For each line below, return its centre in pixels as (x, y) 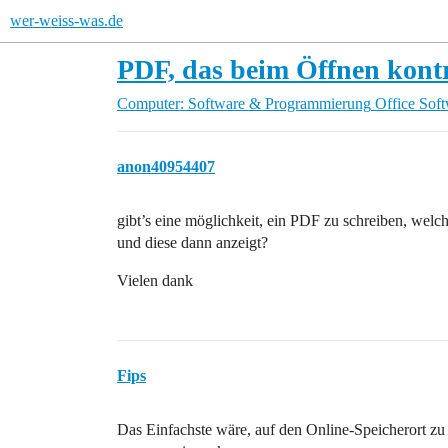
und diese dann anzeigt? (192, 242)
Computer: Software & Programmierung (244, 103)
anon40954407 (166, 166)
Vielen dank (155, 280)
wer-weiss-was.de (66, 20)
